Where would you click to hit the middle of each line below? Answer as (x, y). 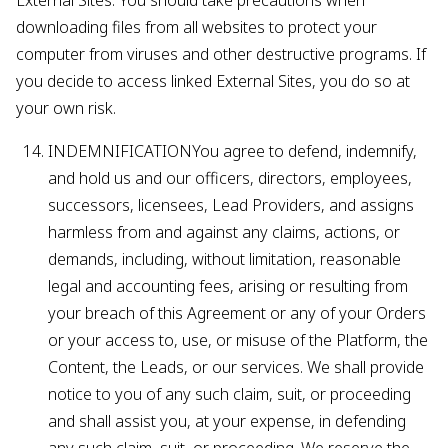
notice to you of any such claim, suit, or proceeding (229, 394)
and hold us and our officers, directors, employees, (230, 178)
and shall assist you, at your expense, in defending (227, 421)
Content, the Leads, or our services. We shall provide (236, 367)
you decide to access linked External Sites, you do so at (213, 81)
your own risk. (66, 108)
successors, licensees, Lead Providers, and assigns (231, 205)
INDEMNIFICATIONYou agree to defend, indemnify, (232, 151)
